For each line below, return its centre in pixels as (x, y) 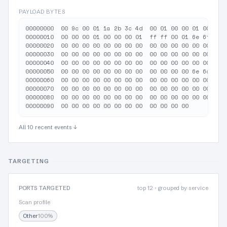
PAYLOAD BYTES (42, 12)
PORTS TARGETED (45, 188)
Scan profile (34, 202)
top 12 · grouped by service (173, 188)
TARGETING (29, 161)
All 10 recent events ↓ (48, 127)
